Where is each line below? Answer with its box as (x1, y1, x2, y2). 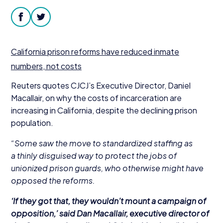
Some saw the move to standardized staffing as (14, 138, 193, 149)
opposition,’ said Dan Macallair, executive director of (10, 208, 209, 219)
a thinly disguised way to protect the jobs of (10, 150, 177, 161)
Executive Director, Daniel (96, 80, 191, 91)
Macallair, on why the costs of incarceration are (10, 93, 182, 104)
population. (10, 117, 53, 128)
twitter (40, 17, 67, 28)
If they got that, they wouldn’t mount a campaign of (12, 196, 206, 207)
